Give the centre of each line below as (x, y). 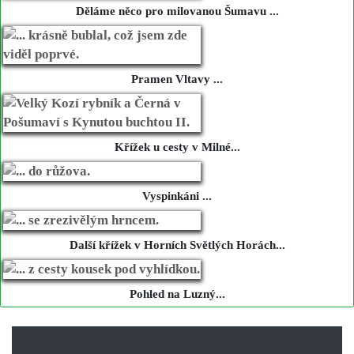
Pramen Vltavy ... (177, 79)
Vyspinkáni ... (177, 196)
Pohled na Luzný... (177, 294)
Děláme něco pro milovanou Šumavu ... (177, 11)
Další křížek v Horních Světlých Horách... (177, 245)
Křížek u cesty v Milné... (177, 147)
